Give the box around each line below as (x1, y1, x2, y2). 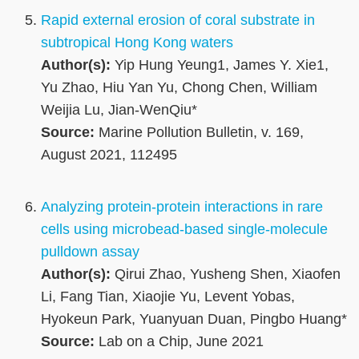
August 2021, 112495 (41, 147, 177, 163)
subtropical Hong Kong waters (41, 34, 233, 51)
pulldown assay (41, 244, 139, 260)
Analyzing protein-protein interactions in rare (41, 199, 323, 216)
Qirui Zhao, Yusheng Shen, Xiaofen (111, 266, 341, 283)
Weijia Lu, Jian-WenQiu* (41, 102, 197, 119)
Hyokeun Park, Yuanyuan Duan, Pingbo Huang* (41, 311, 347, 328)
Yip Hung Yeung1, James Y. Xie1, (111, 57, 329, 74)
